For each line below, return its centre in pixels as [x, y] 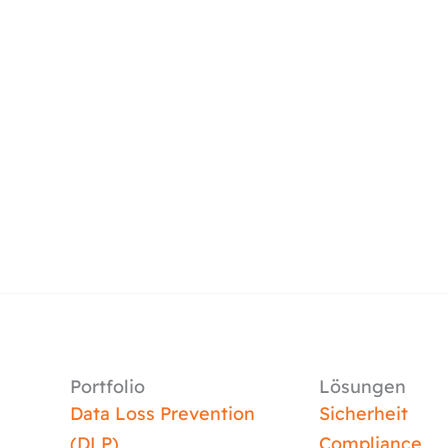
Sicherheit [363, 413]
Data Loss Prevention [162, 413]
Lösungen [362, 386]
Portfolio [107, 386]
